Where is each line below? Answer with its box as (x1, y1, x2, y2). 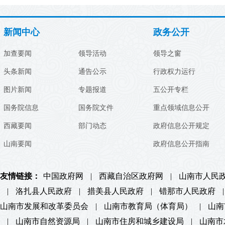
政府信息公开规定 (153, 122, 209, 130)
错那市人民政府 (159, 186, 215, 195)
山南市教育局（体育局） (104, 201, 192, 210)
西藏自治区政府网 (99, 171, 163, 180)
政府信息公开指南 (153, 140, 209, 148)
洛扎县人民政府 (16, 186, 72, 195)
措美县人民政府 (87, 186, 144, 195)
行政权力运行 (153, 67, 195, 75)
